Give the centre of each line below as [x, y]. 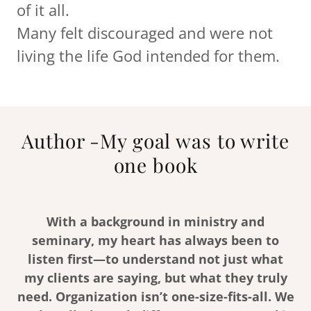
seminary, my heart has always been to [155, 240]
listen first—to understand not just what [155, 259]
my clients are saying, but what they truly [155, 277]
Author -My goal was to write [155, 140]
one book [155, 165]
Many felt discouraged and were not [145, 32]
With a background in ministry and [155, 221]
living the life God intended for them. [148, 55]
